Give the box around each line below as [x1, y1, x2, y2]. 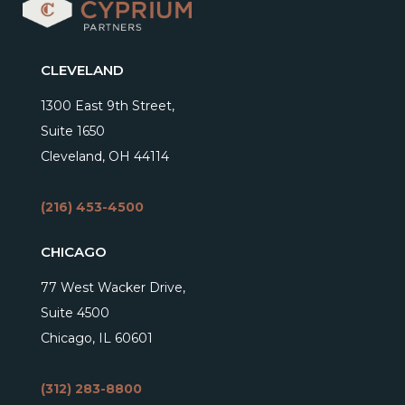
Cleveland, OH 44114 [41, 148, 169, 165]
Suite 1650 [41, 123, 105, 140]
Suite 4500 [41, 305, 109, 322]
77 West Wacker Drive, [41, 279, 185, 297]
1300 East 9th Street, [41, 98, 174, 115]
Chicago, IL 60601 [41, 330, 153, 347]
